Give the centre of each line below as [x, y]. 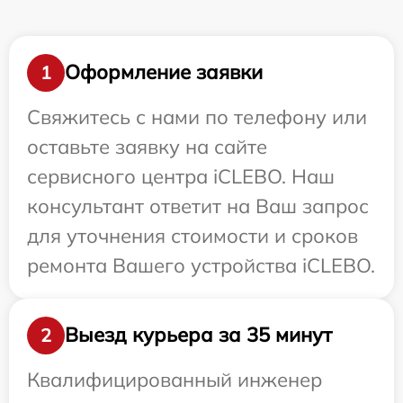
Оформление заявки [164, 72]
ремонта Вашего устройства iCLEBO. [201, 265]
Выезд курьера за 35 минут [198, 335]
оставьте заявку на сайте [147, 146]
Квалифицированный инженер [175, 379]
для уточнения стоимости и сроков [193, 235]
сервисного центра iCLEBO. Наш [181, 176]
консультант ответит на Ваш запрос [198, 206]
